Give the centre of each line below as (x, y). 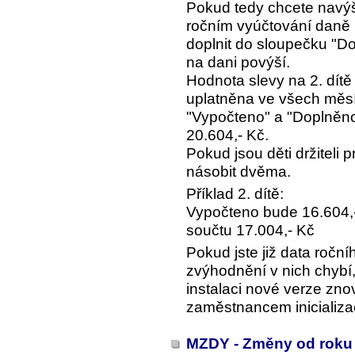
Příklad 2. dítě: (235, 194)
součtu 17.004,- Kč (250, 231)
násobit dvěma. (239, 172)
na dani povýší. (238, 63)
